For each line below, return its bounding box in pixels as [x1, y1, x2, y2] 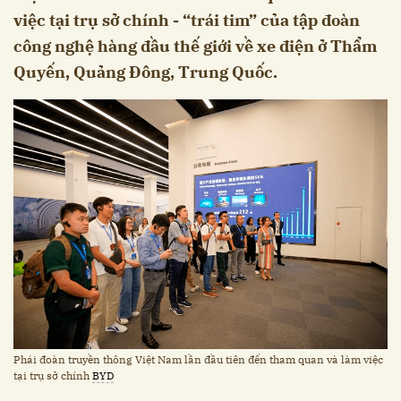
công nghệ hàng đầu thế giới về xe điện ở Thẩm [13, 36, 377, 57]
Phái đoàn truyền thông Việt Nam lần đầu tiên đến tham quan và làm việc [13, 352, 383, 366]
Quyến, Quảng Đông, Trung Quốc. [13, 62, 277, 83]
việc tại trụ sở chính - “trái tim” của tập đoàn [13, 10, 360, 31]
